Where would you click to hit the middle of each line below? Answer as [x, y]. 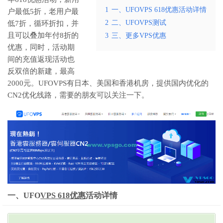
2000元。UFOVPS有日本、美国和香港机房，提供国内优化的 [108, 83]
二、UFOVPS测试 [139, 23]
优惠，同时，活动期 [41, 48]
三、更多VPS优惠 [139, 36]
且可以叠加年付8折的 [43, 36]
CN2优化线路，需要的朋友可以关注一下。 [78, 95]
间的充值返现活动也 [41, 59]
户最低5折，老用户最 [43, 12]
